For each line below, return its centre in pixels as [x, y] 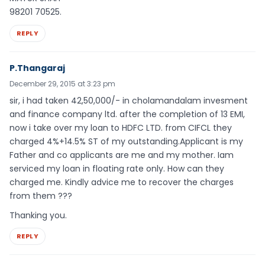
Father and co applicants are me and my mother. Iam [122, 155]
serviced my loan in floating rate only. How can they [117, 168]
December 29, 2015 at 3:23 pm [62, 83]
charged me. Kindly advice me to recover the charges [122, 182]
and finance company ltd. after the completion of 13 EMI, [127, 114]
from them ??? [41, 195]
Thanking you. [38, 215]
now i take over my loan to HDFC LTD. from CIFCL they [121, 127]
